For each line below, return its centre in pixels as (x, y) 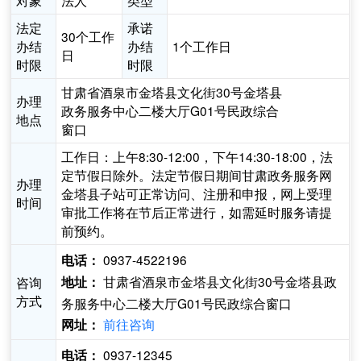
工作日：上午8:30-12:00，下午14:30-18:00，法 (197, 157)
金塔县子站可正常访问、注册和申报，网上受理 (197, 194)
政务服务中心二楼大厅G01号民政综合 (170, 111)
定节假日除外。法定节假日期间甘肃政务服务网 (197, 175)
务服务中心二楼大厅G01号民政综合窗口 (177, 303)
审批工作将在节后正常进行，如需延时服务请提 (197, 212)
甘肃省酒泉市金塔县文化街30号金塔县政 (219, 282)
